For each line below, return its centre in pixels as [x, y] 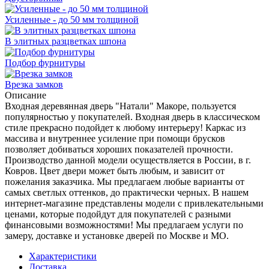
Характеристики [63, 256]
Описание [26, 95]
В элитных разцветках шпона [65, 41]
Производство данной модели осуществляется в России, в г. [128, 160]
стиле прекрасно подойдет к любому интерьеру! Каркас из [125, 127]
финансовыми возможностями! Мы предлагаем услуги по [124, 225]
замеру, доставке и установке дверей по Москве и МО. [117, 235]
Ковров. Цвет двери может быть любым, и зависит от [115, 171]
